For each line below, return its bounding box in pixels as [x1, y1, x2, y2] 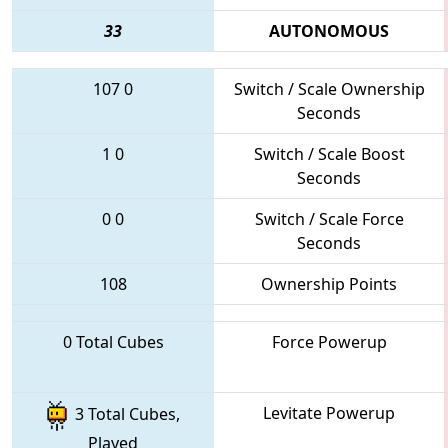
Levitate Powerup [263, 401, 395, 424]
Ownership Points [261, 272, 397, 295]
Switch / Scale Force [254, 207, 404, 230]
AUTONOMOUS [269, 19, 389, 42]
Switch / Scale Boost [253, 142, 405, 165]
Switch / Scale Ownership [233, 77, 425, 100]
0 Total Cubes [62, 330, 164, 353]
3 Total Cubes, [66, 403, 180, 426]
